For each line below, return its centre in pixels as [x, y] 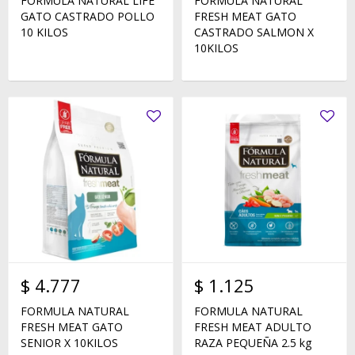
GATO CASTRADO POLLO [88, 16]
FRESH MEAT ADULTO [253, 327]
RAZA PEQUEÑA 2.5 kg [253, 343]
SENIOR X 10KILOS [69, 343]
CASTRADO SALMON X [254, 32]
